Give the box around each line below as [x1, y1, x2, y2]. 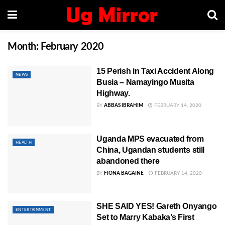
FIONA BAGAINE [104, 170, 144, 176]
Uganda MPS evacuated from [96, 134, 204, 143]
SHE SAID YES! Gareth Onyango [96, 202, 217, 211]
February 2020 [41, 42, 104, 52]
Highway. [96, 89, 130, 97]
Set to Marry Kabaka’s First [96, 213, 194, 222]
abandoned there [96, 156, 160, 165]
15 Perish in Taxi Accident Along [96, 67, 214, 75]
